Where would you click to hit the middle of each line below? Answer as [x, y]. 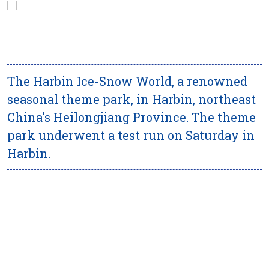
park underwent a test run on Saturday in [131, 135]
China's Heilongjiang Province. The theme [131, 117]
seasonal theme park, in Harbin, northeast [131, 99]
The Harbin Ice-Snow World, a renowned [127, 81]
